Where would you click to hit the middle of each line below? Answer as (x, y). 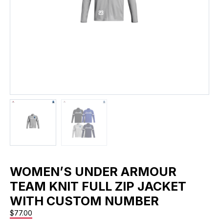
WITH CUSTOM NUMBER (84, 201)
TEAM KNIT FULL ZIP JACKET (98, 186)
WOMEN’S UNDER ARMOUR (93, 171)
